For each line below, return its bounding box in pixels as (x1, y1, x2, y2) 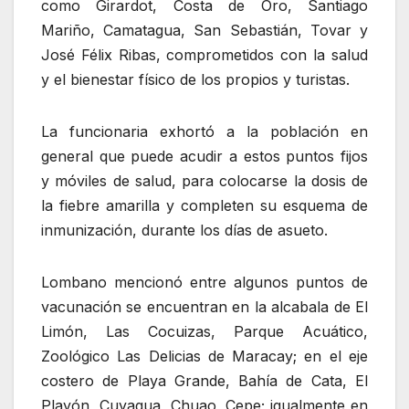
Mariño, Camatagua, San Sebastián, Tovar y (41, 20, 368, 39)
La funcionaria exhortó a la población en (41, 121, 368, 141)
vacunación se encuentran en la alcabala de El (41, 297, 368, 316)
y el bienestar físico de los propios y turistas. (41, 69, 350, 89)
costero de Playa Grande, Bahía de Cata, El (41, 371, 368, 390)
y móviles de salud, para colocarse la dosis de (41, 171, 368, 190)
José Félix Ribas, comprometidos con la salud (41, 45, 368, 64)
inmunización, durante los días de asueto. (41, 220, 328, 239)
